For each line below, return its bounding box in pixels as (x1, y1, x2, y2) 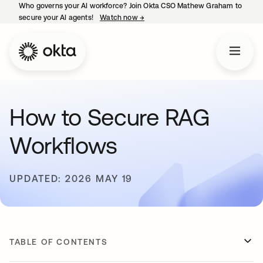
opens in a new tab (144, 14, 208, 22)
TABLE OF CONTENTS (9, 237, 108, 247)
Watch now (100, 14, 140, 22)
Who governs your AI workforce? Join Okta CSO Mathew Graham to (19, 2, 242, 10)
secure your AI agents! (19, 14, 96, 22)
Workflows (9, 132, 118, 159)
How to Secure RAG (9, 104, 210, 130)
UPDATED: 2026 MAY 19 (9, 173, 133, 184)
